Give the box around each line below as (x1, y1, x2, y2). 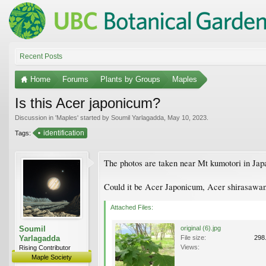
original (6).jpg (180, 224, 221, 232)
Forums (62, 74, 88, 84)
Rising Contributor (19, 243, 71, 251)
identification (43, 128, 84, 137)
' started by (77, 113, 111, 121)
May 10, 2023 (167, 113, 207, 121)
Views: (180, 243, 199, 251)
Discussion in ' (15, 113, 56, 121)
